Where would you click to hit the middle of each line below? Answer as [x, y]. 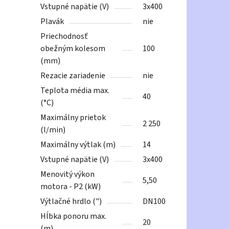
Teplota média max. [75, 91]
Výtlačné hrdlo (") [71, 202]
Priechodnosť [64, 37]
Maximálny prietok [73, 118]
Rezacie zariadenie [73, 76]
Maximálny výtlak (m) [78, 145]
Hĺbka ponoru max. [74, 216]
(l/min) [53, 130]
